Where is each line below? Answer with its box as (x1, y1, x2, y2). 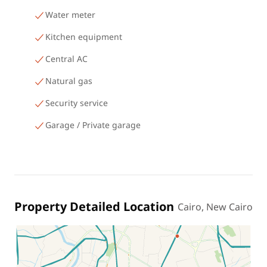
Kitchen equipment (45, 29, 122, 46)
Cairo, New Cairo (178, 197, 253, 218)
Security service (45, 95, 108, 112)
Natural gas (45, 73, 92, 90)
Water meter (45, 7, 95, 24)
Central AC (45, 51, 88, 68)
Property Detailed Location (14, 195, 174, 220)
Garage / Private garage (45, 117, 141, 134)
